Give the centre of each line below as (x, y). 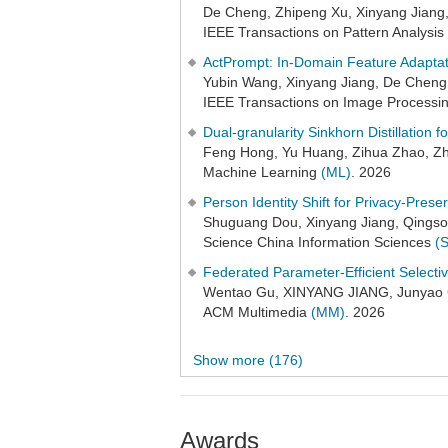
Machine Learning (262, 172)
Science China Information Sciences (319, 242)
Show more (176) (248, 360)
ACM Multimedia (257, 312)
